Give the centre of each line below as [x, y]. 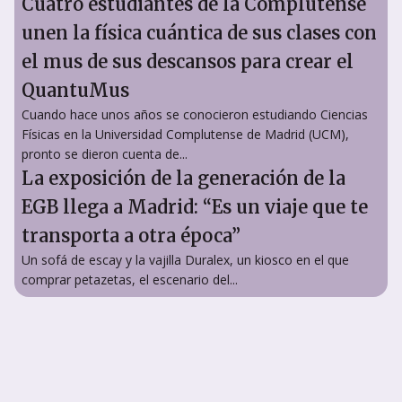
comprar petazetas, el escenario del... [130, 279]
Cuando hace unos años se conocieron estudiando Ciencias [195, 114]
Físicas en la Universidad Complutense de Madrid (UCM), [185, 134]
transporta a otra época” [131, 235]
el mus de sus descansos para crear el [188, 61]
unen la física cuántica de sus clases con [199, 32]
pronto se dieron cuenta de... [105, 153]
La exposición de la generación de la [184, 178]
